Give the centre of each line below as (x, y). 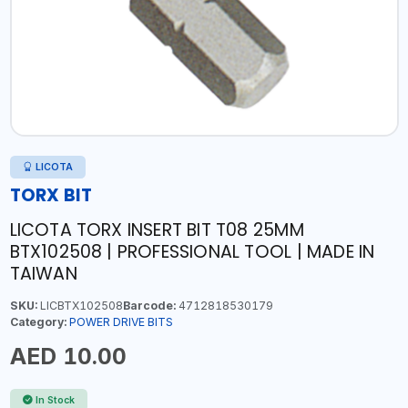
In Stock (55, 400)
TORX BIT (51, 195)
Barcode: (149, 306)
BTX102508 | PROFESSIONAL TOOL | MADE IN (192, 252)
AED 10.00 (68, 356)
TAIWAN (43, 274)
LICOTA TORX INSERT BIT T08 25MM (157, 230)
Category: (38, 322)
